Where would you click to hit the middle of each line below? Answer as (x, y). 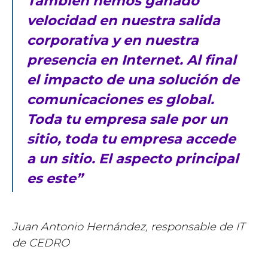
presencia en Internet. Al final (131, 60)
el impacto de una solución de (133, 80)
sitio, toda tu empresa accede (131, 139)
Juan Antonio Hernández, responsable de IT (128, 226)
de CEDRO (41, 243)
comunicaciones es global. (120, 100)
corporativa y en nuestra (112, 40)
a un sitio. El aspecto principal (133, 159)
